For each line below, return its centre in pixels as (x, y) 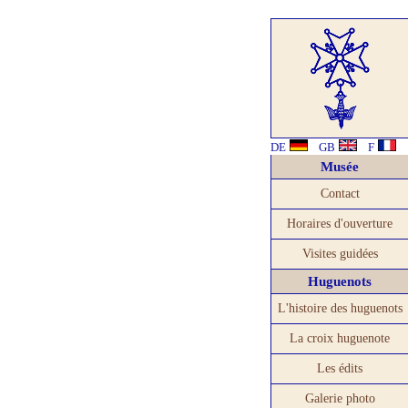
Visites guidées (340, 254)
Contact (340, 194)
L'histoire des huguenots (340, 308)
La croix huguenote (340, 338)
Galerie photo (340, 398)
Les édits (340, 368)
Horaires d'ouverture (340, 224)
